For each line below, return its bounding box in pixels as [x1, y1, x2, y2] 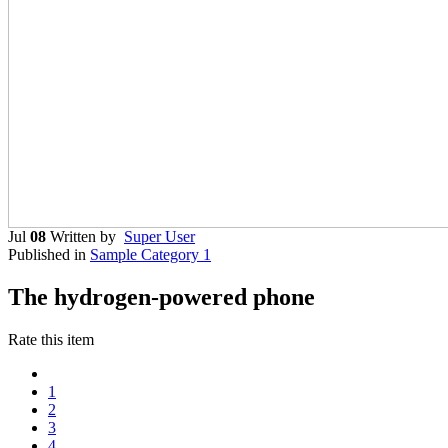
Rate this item [8, 330, 94, 348]
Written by [50, 227, 124, 245]
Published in [8, 245, 86, 263]
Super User [124, 227, 195, 245]
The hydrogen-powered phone [8, 283, 315, 310]
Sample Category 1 [90, 245, 211, 263]
